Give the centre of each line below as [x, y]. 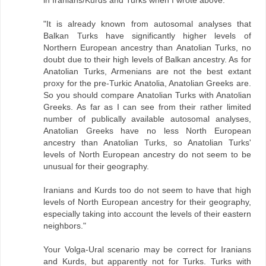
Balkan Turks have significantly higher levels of [147, 35]
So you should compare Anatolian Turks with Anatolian [147, 95]
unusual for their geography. [96, 166]
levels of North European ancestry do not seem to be [147, 154]
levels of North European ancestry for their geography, [147, 202]
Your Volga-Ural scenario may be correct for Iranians [147, 249]
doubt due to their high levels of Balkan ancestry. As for [147, 59]
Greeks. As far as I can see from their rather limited [147, 107]
